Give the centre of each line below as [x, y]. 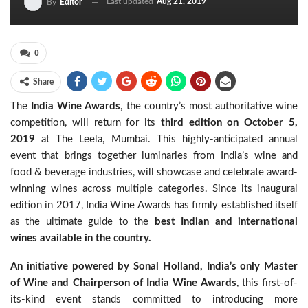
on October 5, [263, 123]
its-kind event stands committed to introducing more [154, 299]
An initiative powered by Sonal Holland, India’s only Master [154, 266]
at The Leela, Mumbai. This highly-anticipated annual [170, 139]
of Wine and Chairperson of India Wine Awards [123, 283]
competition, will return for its [86, 123]
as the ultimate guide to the [82, 222]
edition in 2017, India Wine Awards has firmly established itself [154, 205]
